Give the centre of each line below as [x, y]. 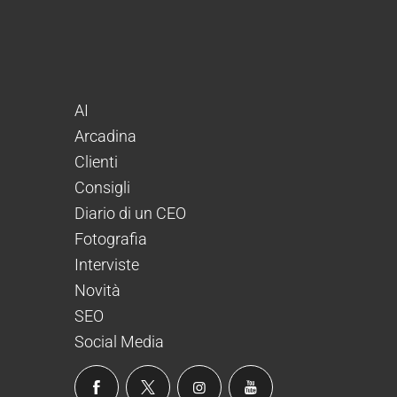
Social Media [119, 342]
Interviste [107, 265]
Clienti [96, 162]
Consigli [102, 188]
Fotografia [111, 239]
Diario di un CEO [130, 214]
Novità [97, 291]
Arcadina [105, 136]
